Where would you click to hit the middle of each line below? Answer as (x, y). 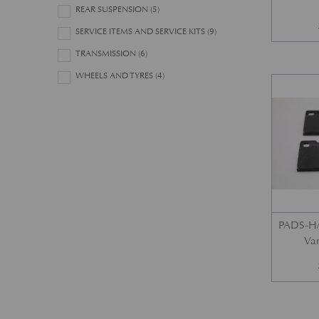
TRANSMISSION (106, 54)
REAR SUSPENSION (112, 10)
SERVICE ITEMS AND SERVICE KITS (141, 32)
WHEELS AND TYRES (115, 76)
